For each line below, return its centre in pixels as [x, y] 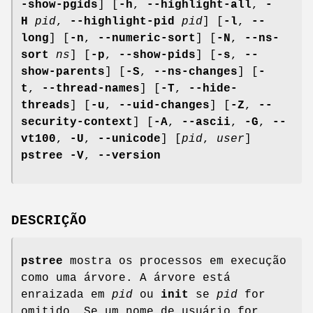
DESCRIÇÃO [49, 220]
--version [126, 155]
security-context [77, 122]
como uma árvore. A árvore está [126, 278]
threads [45, 105]
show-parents [63, 72]
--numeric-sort [143, 38]
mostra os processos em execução [175, 261]
